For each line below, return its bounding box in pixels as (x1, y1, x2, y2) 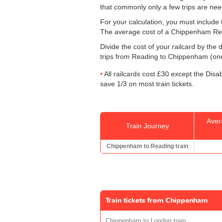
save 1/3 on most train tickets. (100, 79, 194, 88)
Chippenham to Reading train (106, 142, 188, 150)
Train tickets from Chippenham (106, 195, 208, 205)
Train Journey (125, 121, 169, 130)
